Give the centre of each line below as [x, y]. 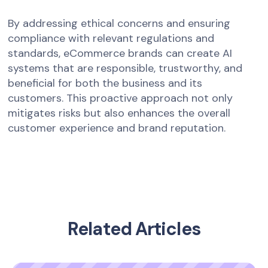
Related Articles [134, 229]
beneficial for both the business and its [105, 83]
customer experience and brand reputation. [117, 128]
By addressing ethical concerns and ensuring [119, 24]
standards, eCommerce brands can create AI [120, 54]
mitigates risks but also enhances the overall [119, 113]
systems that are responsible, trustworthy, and [125, 68]
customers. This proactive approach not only [121, 98]
